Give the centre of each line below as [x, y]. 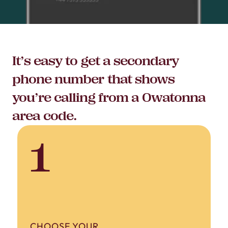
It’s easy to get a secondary [96, 61]
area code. [45, 116]
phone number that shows [93, 79]
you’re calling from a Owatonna [109, 97]
